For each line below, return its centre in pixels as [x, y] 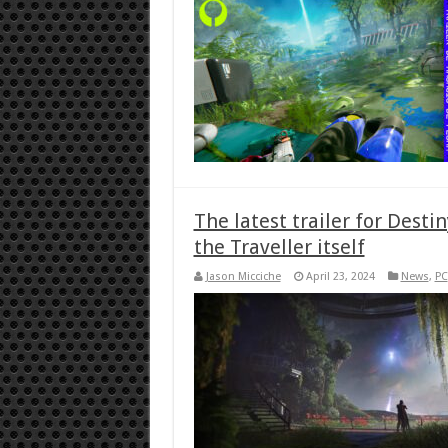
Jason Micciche [243, 276]
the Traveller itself [279, 246]
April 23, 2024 [340, 276]
